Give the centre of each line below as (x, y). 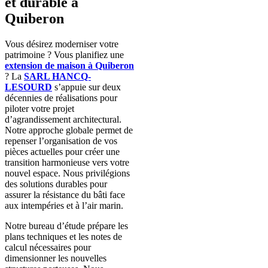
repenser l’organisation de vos (61, 141)
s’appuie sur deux (86, 87)
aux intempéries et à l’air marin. (64, 206)
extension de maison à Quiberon (69, 66)
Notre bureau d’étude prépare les (66, 226)
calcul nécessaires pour (48, 248)
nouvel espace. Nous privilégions (67, 173)
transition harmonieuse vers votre (67, 163)
